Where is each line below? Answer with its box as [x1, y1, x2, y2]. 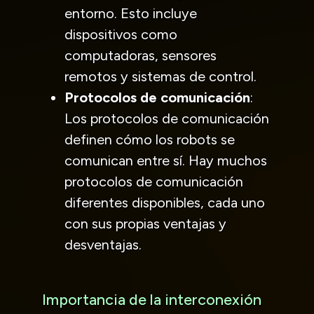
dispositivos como [64, 25, 177, 43]
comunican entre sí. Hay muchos [64, 151, 267, 169]
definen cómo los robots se [64, 130, 235, 148]
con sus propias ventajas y [64, 214, 226, 232]
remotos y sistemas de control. [64, 67, 257, 85]
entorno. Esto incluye [64, 4, 197, 22]
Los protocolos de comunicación [64, 109, 269, 127]
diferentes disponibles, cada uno [64, 193, 265, 211]
